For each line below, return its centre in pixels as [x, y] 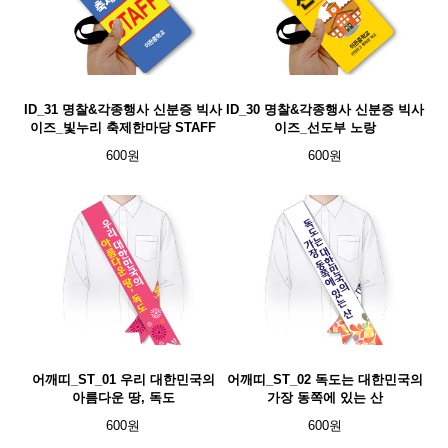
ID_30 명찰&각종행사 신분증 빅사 [325, 109]
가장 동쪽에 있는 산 [325, 397]
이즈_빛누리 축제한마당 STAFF [123, 127]
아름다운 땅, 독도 [123, 397]
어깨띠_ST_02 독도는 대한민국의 [325, 379]
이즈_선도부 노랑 [325, 127]
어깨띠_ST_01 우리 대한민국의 [123, 379]
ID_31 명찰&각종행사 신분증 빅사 [123, 109]
